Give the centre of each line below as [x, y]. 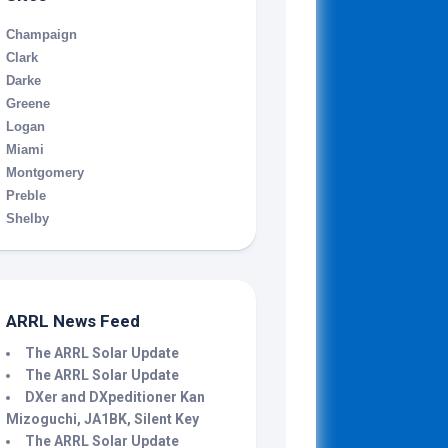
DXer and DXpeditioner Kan [115, 397]
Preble [26, 195]
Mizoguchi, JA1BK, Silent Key [102, 419]
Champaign [41, 34]
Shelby [27, 218]
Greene [28, 103]
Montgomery [45, 172]
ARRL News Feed [73, 321]
